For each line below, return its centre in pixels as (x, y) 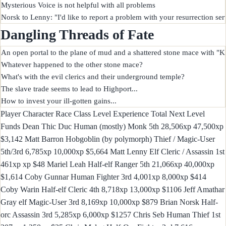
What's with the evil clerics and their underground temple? (93, 77)
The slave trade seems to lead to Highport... (69, 89)
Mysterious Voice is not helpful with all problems (78, 5)
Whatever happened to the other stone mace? (72, 65)
